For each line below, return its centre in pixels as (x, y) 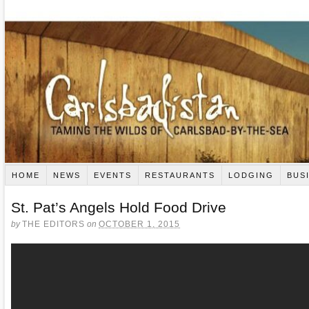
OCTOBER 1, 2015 (139, 224)
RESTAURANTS (180, 175)
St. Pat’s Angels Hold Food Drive (119, 207)
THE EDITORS (53, 224)
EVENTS (112, 175)
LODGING (251, 175)
